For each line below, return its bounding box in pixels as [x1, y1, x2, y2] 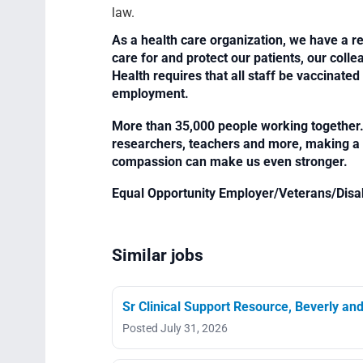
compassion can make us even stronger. [112, 153, 348, 169]
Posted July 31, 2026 [122, 321, 228, 335]
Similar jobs [112, 245, 203, 265]
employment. [112, 86, 189, 101]
